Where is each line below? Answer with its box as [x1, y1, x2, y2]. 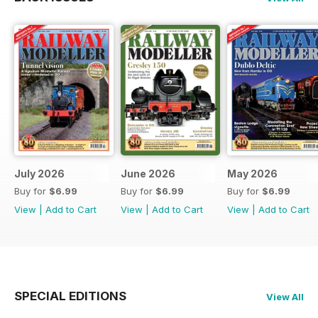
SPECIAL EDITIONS [14, 289, 126, 304]
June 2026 [121, 168, 175, 180]
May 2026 [227, 168, 278, 180]
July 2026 [14, 168, 65, 180]
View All [266, 291, 304, 303]
